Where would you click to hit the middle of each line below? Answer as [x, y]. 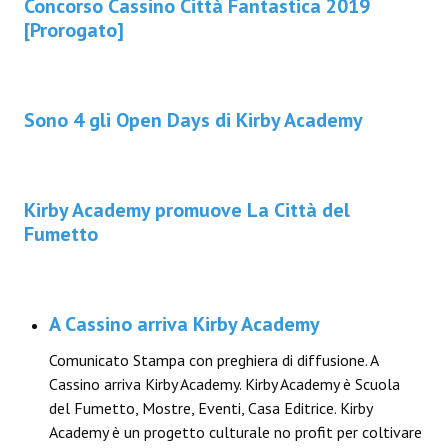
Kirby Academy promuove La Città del [187, 210]
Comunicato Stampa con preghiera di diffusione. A [213, 360]
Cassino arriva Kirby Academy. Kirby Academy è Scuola [224, 384]
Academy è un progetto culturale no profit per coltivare [235, 432]
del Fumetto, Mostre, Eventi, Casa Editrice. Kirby [210, 408]
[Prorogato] [74, 30]
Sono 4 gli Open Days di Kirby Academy [193, 120]
